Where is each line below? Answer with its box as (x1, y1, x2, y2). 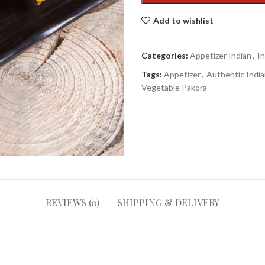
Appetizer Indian (190, 50, 251, 60)
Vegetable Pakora (141, 82, 207, 92)
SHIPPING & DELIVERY (117, 196, 219, 209)
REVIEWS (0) (46, 196, 99, 209)
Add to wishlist (153, 15, 214, 25)
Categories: (141, 50, 188, 60)
